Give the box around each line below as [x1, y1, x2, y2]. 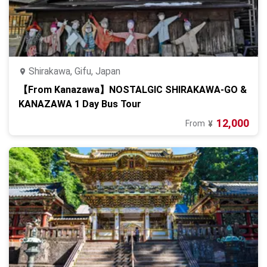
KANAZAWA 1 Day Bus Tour [18, 98, 141, 110]
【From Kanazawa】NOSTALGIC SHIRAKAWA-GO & [18, 84, 247, 95]
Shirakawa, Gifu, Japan [29, 66, 120, 77]
